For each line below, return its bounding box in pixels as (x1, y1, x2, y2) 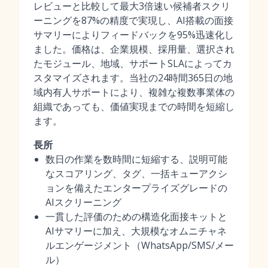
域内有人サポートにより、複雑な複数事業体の (33, 86, 234, 99)
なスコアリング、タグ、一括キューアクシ (45, 167, 227, 180)
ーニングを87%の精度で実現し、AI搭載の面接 (33, 14, 233, 27)
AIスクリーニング (45, 196, 121, 209)
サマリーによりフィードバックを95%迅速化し (33, 28, 234, 41)
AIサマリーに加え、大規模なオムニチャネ (45, 224, 227, 237)
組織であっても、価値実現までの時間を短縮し (33, 100, 234, 113)
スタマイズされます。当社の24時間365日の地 (33, 71, 233, 84)
